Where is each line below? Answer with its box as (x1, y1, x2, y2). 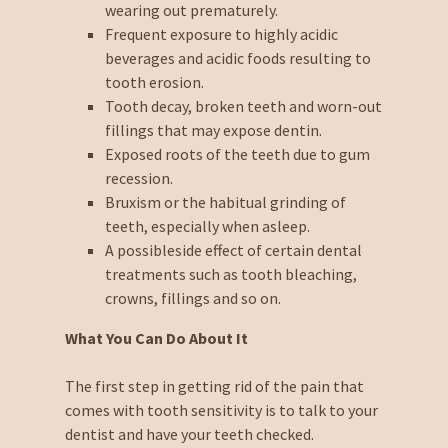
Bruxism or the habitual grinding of (104, 191, 346, 212)
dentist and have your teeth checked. (64, 423, 314, 444)
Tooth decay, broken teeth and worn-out (104, 95, 382, 116)
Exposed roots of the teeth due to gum (104, 143, 370, 164)
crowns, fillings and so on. (104, 287, 281, 308)
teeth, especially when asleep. (104, 215, 310, 236)
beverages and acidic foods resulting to (104, 47, 371, 68)
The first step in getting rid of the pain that (64, 375, 364, 396)
